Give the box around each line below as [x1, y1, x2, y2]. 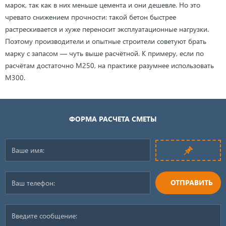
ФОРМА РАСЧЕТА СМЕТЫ [69, 114, 157, 124]
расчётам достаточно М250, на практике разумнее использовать [5, 61, 214, 70]
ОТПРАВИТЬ [171, 178, 213, 187]
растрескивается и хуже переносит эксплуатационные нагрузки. [5, 24, 209, 34]
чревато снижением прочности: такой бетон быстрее [5, 12, 176, 22]
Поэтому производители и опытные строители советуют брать [5, 36, 206, 46]
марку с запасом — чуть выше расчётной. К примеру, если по [5, 48, 204, 58]
